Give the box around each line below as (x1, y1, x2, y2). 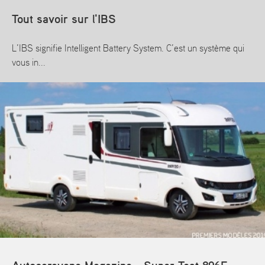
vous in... (12, 59, 46, 68)
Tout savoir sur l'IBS (12, 14, 116, 26)
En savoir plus (18, 91, 69, 100)
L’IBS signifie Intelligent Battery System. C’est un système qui (12, 44, 244, 54)
